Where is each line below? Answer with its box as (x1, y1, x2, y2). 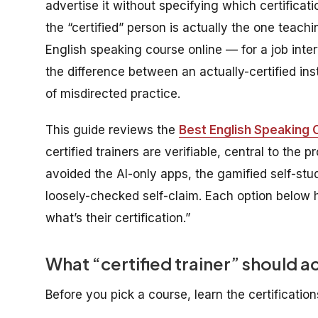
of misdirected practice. (45, 86, 180, 101)
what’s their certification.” (45, 210, 190, 225)
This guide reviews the (45, 122, 179, 137)
